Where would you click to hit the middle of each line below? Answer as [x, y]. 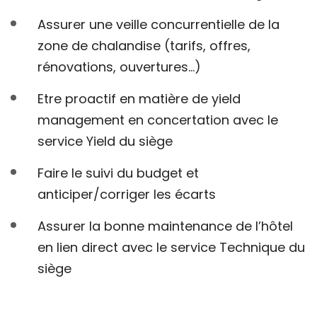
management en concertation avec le [158, 120]
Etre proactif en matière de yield [139, 99]
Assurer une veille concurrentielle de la [158, 25]
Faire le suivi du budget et [118, 173]
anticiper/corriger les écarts [127, 195]
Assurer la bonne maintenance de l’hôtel [165, 226]
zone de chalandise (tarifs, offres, [144, 46]
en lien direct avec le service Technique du [171, 248]
